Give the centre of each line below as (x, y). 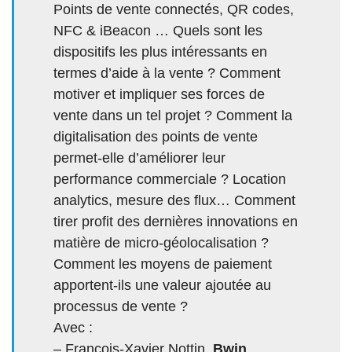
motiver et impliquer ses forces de (159, 95)
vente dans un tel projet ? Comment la (173, 116)
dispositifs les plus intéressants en (160, 52)
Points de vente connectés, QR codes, (174, 10)
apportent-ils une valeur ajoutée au (162, 286)
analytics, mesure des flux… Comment (174, 201)
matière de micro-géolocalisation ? (161, 243)
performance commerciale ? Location (170, 180)
